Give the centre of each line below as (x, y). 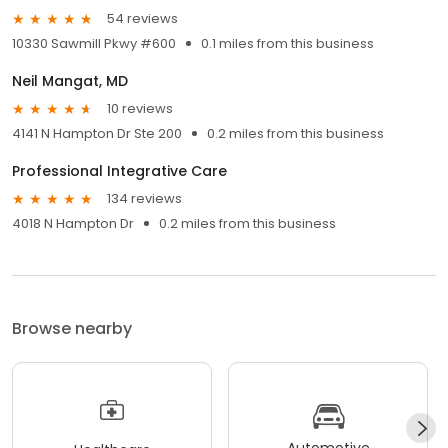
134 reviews (144, 199)
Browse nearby (72, 328)
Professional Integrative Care (119, 170)
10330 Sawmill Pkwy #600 (94, 43)
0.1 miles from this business (287, 43)
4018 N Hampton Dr (73, 223)
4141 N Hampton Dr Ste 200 (97, 133)
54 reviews (142, 19)
